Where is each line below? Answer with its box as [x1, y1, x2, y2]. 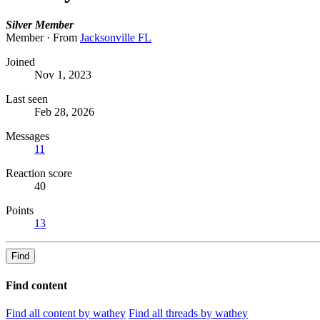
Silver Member [6, 19, 74, 31]
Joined [6, 56, 35, 69]
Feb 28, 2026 [34, 106, 94, 119]
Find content [6, 279, 67, 291]
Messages [6, 130, 49, 143]
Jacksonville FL [80, 31, 151, 44]
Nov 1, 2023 [34, 69, 91, 81]
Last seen [6, 93, 48, 106]
